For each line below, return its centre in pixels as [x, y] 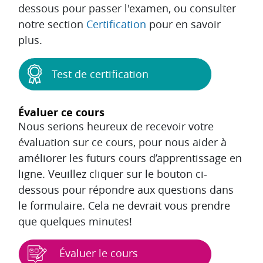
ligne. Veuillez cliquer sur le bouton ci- [113, 174]
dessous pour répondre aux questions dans [126, 190]
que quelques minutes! [75, 222]
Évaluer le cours [97, 253]
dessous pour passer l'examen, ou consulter [127, 9]
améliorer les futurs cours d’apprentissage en [130, 158]
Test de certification [100, 74]
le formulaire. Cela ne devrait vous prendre [124, 206]
